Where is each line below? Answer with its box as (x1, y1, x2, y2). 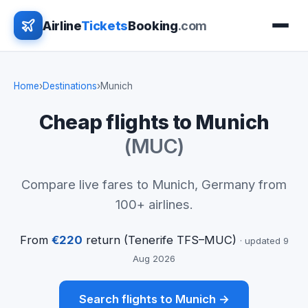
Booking (128, 18, 178, 33)
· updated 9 (239, 234, 289, 246)
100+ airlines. (115, 196, 193, 212)
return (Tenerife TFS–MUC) (82, 232, 240, 247)
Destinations (43, 80, 97, 91)
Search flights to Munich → (78, 292, 230, 307)
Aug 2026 (133, 252, 175, 264)
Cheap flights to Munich (38, 109, 269, 134)
